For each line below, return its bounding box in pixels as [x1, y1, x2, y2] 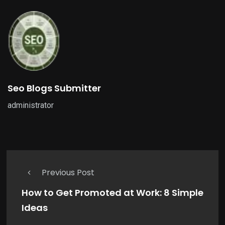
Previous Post [42, 167, 94, 179]
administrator [8, 100, 54, 110]
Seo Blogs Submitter [8, 82, 101, 95]
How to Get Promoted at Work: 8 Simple [22, 186, 203, 199]
